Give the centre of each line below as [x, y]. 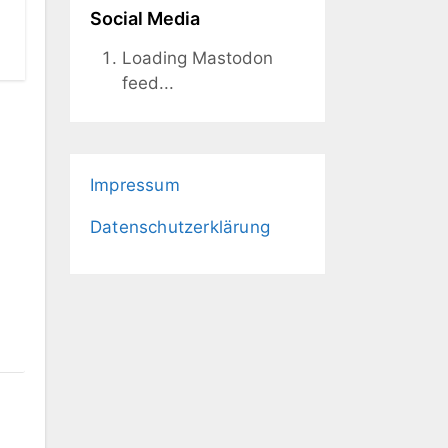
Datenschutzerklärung [180, 227]
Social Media [145, 18]
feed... [148, 83]
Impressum [135, 185]
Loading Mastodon [197, 58]
